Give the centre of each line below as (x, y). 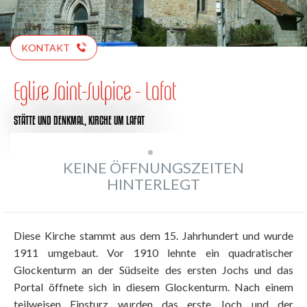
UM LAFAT (129, 120)
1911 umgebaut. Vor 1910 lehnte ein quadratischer (153, 252)
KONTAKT (46, 47)
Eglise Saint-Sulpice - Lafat (95, 90)
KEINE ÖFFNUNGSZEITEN (153, 167)
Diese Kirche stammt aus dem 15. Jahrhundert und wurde (153, 235)
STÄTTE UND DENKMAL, (51, 120)
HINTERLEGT (153, 184)
